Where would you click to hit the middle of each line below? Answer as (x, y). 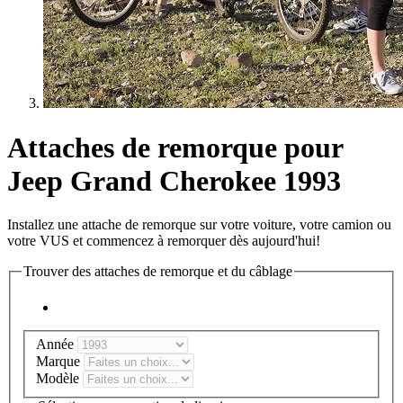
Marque (60, 362)
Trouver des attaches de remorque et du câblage (158, 272)
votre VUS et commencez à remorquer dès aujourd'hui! (164, 241)
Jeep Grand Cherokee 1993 (174, 180)
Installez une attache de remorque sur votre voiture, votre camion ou (199, 225)
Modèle (59, 379)
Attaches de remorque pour (175, 147)
